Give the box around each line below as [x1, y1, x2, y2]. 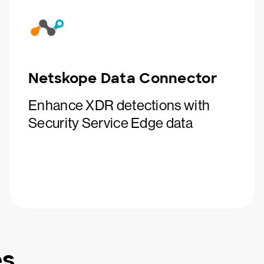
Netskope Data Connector [28, 69, 217, 87]
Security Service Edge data [28, 115, 193, 131]
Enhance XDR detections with [28, 97, 210, 113]
